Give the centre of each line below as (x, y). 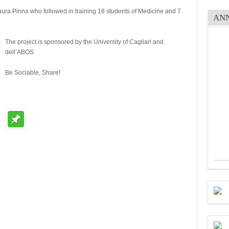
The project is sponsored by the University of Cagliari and (84, 42)
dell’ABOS (19, 52)
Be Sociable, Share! (33, 73)
